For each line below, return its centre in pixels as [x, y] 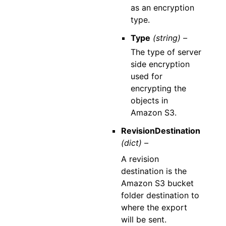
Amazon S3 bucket [157, 183]
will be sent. [144, 219]
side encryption [160, 64]
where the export [154, 207]
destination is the [154, 171]
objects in [150, 100]
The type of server [166, 52]
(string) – [170, 38]
